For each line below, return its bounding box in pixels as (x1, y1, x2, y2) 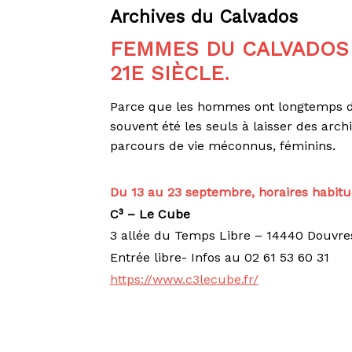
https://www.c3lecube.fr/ (110, 271, 259, 287)
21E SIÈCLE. (110, 61, 230, 86)
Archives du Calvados (110, 5, 299, 27)
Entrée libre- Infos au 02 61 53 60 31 (110, 249, 330, 265)
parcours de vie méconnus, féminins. (110, 138, 340, 154)
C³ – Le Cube (110, 206, 191, 222)
